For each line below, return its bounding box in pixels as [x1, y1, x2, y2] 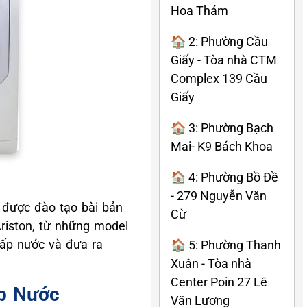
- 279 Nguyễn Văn [171, 188, 267, 203]
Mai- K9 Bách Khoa [171, 138, 273, 153]
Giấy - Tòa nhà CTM [171, 52, 277, 67]
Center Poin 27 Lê [171, 274, 267, 289]
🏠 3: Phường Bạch [171, 120, 273, 135]
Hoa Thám [171, 3, 228, 18]
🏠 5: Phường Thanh [171, 237, 281, 252]
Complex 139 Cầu [171, 71, 267, 86]
